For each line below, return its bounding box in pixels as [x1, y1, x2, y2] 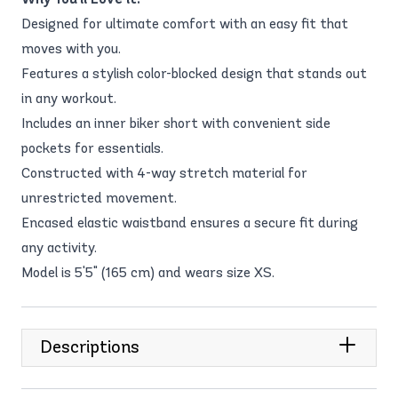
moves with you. [21, 39, 121, 57]
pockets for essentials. [21, 139, 163, 156]
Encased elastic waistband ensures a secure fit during [21, 213, 358, 231]
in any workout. [21, 89, 116, 107]
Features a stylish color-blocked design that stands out [21, 64, 367, 82]
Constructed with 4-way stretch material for [21, 163, 307, 181]
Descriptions [40, 335, 139, 357]
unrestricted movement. [21, 188, 177, 206]
